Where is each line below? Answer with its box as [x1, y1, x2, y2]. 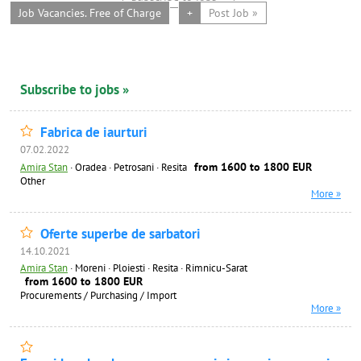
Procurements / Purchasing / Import [20, 288, 176, 301]
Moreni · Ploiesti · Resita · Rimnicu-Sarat [75, 261, 247, 274]
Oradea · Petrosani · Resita [75, 160, 189, 173]
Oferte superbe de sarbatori [40, 225, 201, 243]
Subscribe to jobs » [20, 81, 129, 98]
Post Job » [209, 6, 258, 20]
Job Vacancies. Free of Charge [19, 6, 161, 20]
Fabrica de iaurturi [40, 123, 147, 141]
